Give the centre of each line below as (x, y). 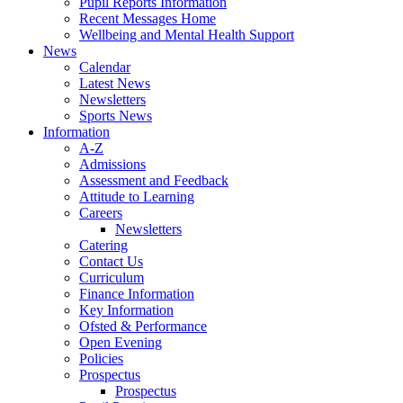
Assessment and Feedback (154, 180)
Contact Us (111, 261)
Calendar (105, 67)
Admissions (112, 164)
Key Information (126, 309)
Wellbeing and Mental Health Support (187, 34)
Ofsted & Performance (143, 326)
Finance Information (137, 293)
